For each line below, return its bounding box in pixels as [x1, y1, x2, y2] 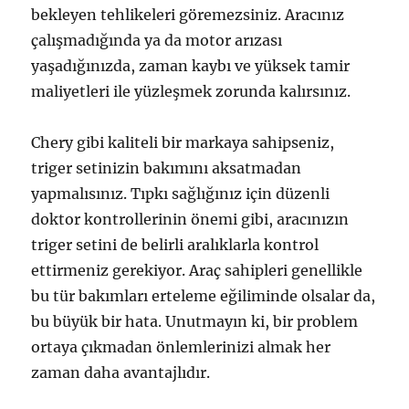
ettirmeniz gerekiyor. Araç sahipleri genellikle [31, 260, 363, 279]
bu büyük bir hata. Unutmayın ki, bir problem [31, 311, 359, 330]
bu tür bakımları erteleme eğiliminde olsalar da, [31, 286, 376, 305]
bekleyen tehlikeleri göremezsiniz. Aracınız [31, 5, 345, 24]
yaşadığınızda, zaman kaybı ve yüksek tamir [31, 56, 351, 75]
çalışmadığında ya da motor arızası [31, 30, 283, 49]
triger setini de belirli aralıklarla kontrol [31, 235, 320, 254]
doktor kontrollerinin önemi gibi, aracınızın [31, 209, 350, 228]
